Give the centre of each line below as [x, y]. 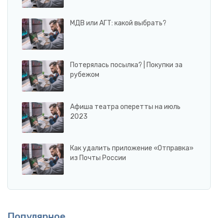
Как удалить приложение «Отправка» [132, 148]
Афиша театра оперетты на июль [125, 107]
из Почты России [98, 158]
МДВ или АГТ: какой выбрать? [118, 23]
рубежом [85, 74]
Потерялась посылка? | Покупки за [126, 65]
